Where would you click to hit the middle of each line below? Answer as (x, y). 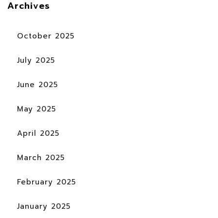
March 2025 (41, 158)
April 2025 (38, 134)
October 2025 (46, 36)
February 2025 (46, 182)
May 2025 (36, 109)
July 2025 (36, 61)
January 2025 (44, 207)
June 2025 (37, 85)
